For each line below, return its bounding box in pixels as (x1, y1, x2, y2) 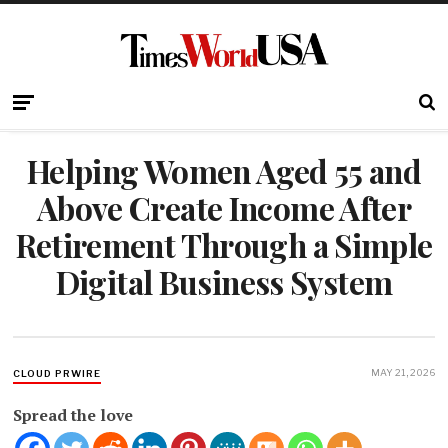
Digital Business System (55, 261, 393, 304)
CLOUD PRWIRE (13, 367, 101, 379)
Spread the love (13, 405, 134, 427)
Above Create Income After (36, 187, 412, 230)
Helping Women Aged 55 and (26, 150, 422, 193)
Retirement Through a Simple (15, 224, 433, 267)
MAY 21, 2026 (370, 366, 435, 378)
